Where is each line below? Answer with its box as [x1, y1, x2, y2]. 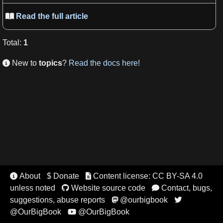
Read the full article [14, 11, 88, 20]
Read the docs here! [69, 58, 140, 67]
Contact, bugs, [159, 184, 212, 192]
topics [39, 58, 62, 67]
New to [10, 58, 39, 67]
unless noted [10, 184, 55, 192]
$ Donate [46, 172, 79, 180]
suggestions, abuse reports [10, 196, 105, 204]
